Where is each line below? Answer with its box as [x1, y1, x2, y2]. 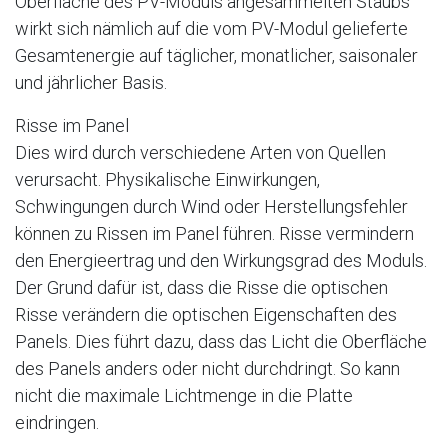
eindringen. [15, 412, 99, 434]
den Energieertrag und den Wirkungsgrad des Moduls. [15, 250, 427, 272]
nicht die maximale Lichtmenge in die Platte [15, 385, 353, 407]
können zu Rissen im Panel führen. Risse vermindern [15, 223, 414, 245]
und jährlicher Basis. [15, 72, 167, 94]
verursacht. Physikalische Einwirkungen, [15, 169, 320, 191]
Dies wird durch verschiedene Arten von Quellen [15, 142, 386, 164]
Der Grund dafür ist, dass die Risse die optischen [15, 277, 388, 299]
